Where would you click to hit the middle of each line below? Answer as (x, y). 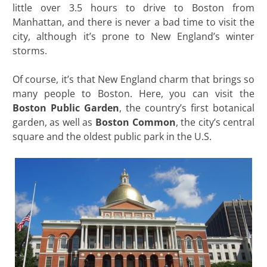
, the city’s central (215, 122)
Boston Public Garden (66, 108)
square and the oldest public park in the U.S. (112, 137)
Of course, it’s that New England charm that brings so (133, 80)
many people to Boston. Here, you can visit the (133, 94)
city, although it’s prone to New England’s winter (133, 37)
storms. (30, 51)
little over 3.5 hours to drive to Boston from (133, 8)
